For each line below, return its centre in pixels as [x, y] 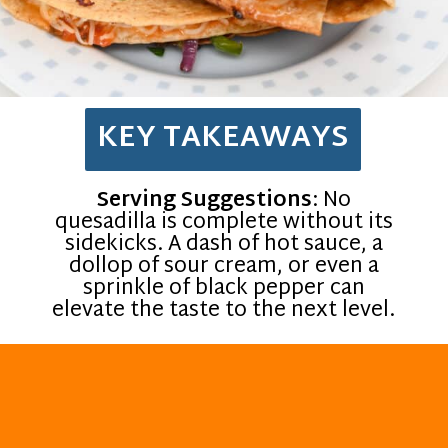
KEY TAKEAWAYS [223, 138]
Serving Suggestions [204, 200]
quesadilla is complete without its [223, 222]
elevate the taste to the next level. [224, 310]
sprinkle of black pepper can [223, 288]
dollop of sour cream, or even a [223, 266]
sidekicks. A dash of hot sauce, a [223, 244]
